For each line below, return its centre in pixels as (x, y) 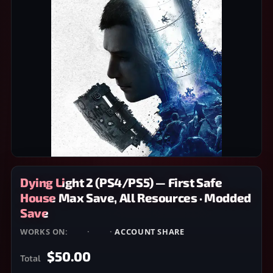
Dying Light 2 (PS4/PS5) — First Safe (121, 182)
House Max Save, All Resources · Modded (136, 197)
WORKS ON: (45, 232)
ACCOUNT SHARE (150, 232)
